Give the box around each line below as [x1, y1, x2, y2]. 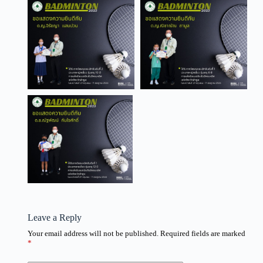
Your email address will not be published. [27, 229, 159, 238]
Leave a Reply [27, 213, 82, 223]
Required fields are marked [160, 229, 245, 238]
